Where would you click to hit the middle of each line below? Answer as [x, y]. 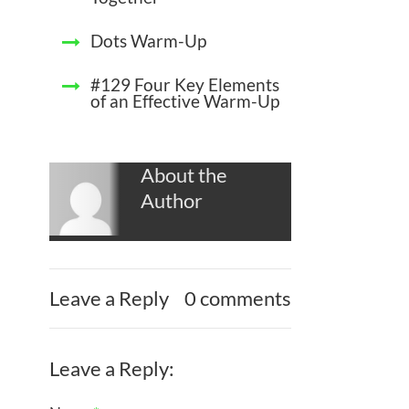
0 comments [238, 299]
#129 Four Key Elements [185, 85]
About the [184, 175]
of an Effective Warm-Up [185, 101]
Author [172, 201]
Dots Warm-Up [148, 41]
